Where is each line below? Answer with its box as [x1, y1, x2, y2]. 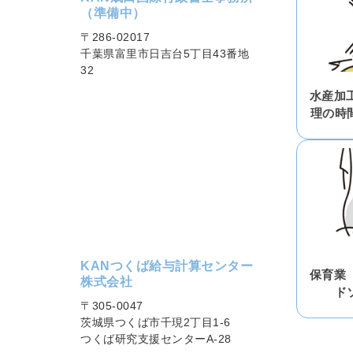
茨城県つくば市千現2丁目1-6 [80, 315, 231, 329]
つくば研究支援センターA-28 [80, 332, 232, 345]
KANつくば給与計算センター [80, 258, 254, 273]
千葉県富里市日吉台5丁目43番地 [80, 46, 250, 60]
